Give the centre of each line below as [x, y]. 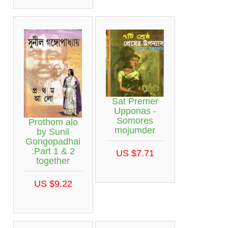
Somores [135, 121]
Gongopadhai [53, 141]
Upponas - [135, 111]
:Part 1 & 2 [53, 151]
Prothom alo [53, 122]
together [53, 161]
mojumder [135, 131]
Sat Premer [135, 102]
